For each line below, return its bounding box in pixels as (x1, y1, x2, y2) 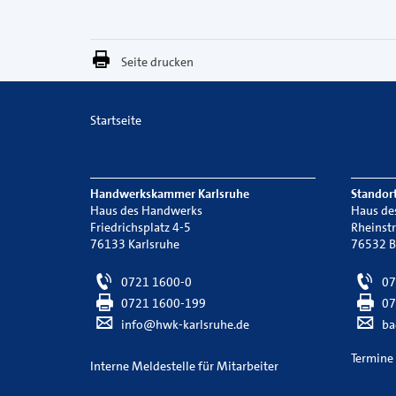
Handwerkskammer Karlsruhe (90, 186, 249, 202)
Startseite (90, 112, 141, 128)
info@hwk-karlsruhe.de (118, 316, 249, 332)
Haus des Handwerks (90, 202, 202, 218)
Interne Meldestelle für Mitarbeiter (90, 358, 278, 374)
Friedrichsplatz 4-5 (90, 219, 191, 235)
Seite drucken (121, 54, 194, 70)
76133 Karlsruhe (90, 236, 179, 252)
